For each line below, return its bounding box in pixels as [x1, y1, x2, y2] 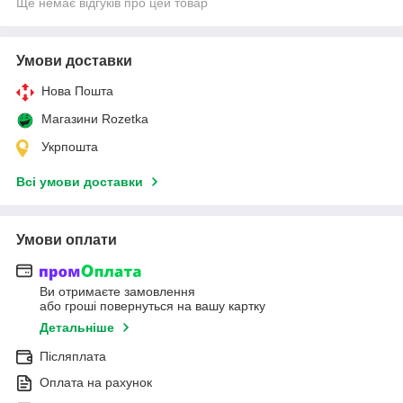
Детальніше [40, 320, 114, 336]
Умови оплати [16, 231, 117, 247]
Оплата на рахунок [40, 375, 152, 390]
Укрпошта [41, 139, 98, 154]
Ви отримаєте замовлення [40, 284, 195, 300]
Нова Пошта [41, 83, 113, 98]
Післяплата [40, 349, 106, 364]
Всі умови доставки [16, 174, 143, 189]
